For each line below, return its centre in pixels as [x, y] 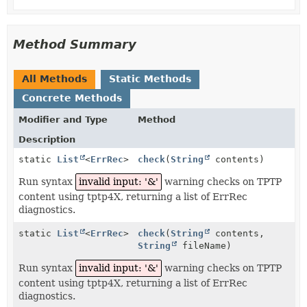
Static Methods [150, 78]
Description [47, 139]
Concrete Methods [72, 98]
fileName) [205, 245]
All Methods [54, 78]
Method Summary [75, 44]
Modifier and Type [63, 119]
